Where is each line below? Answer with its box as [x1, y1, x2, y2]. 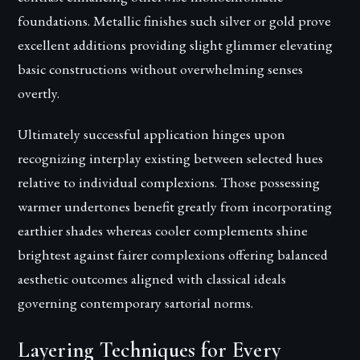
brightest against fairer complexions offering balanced [18, 245, 329, 264]
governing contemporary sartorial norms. [18, 293, 254, 313]
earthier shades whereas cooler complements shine [18, 221, 309, 240]
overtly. [18, 84, 60, 103]
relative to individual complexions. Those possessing [18, 173, 321, 192]
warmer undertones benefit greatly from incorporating [18, 197, 333, 216]
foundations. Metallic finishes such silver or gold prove [18, 11, 332, 31]
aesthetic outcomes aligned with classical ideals [18, 269, 287, 288]
